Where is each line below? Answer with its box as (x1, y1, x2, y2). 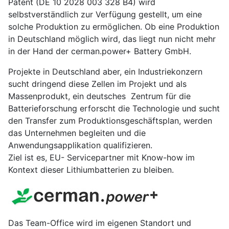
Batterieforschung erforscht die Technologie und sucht (8, 103, 220, 114)
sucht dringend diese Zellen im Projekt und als (8, 79, 187, 89)
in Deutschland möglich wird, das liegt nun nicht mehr (8, 34, 216, 44)
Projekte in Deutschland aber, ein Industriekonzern (8, 66, 202, 77)
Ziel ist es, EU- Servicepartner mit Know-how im (8, 152, 195, 163)
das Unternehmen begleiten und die (8, 128, 146, 139)
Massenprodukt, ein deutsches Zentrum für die (8, 91, 191, 102)
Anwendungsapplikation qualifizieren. (8, 140, 152, 151)
